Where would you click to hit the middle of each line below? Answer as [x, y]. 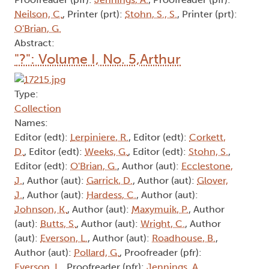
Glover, [213, 180]
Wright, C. [163, 223]
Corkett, [207, 137]
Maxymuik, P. [160, 209]
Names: [31, 122]
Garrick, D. [110, 180]
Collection [38, 108]
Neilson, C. [38, 14]
